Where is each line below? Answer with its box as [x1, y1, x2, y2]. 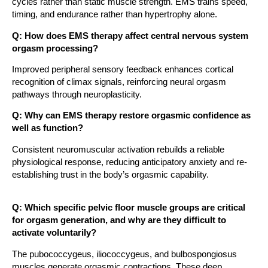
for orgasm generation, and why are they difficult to [12, 215, 226, 226]
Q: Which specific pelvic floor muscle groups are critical [12, 202, 245, 213]
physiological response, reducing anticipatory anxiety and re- [12, 156, 247, 167]
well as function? [12, 123, 83, 133]
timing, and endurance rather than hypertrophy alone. [12, 9, 217, 20]
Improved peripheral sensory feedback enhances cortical [12, 64, 233, 75]
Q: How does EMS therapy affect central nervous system [12, 30, 248, 41]
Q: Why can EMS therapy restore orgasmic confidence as [12, 110, 251, 121]
